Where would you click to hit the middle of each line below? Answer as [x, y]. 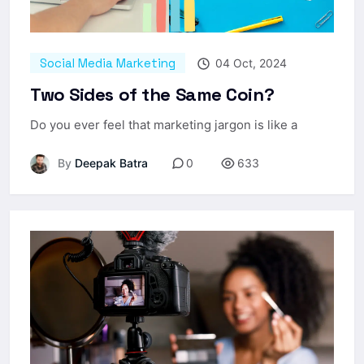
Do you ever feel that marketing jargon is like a [164, 124]
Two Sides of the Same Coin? [152, 94]
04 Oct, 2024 [249, 63]
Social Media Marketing [108, 63]
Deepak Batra [110, 162]
